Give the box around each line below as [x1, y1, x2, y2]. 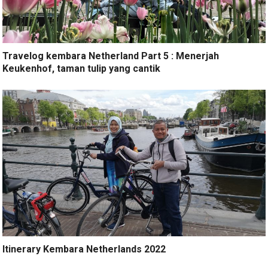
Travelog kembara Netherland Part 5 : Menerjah [2, 50, 220, 62]
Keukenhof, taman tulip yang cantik [2, 62, 161, 74]
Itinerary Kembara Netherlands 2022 [2, 243, 166, 255]
